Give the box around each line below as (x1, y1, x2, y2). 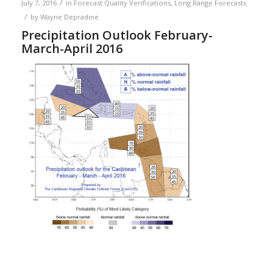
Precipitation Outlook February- (21, 27, 213, 44)
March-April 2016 (21, 40, 122, 57)
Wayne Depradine (40, 12, 99, 22)
